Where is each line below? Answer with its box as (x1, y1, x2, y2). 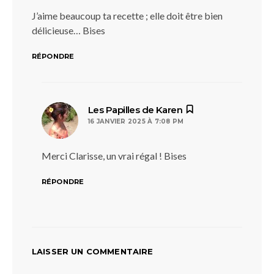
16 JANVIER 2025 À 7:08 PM (88, 117, 184, 125)
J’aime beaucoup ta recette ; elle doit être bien (32, 10, 223, 21)
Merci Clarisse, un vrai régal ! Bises (42, 150, 187, 161)
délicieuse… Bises (32, 24, 105, 36)
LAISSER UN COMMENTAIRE (32, 246, 154, 256)
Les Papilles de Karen (88, 104, 183, 116)
